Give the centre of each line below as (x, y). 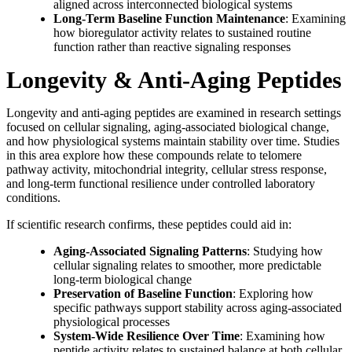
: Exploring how (273, 294)
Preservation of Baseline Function (143, 294)
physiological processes (112, 322)
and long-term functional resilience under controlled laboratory (161, 184)
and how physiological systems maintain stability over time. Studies (173, 141)
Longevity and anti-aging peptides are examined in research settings (174, 113)
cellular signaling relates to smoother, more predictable (187, 266)
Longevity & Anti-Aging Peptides (174, 80)
